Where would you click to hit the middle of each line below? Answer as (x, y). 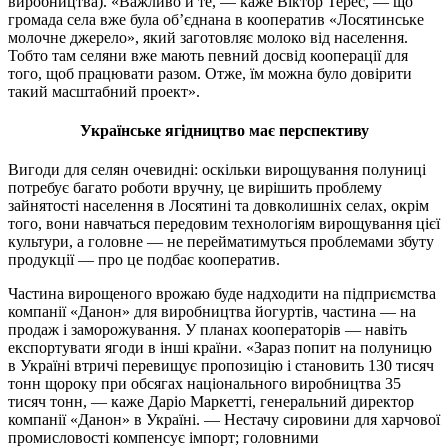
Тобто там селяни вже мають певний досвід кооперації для (208, 55)
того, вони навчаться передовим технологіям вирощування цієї (224, 224)
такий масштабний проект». (104, 91)
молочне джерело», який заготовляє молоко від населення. (208, 37)
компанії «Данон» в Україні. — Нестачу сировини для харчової (224, 420)
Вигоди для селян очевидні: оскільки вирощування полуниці (217, 170)
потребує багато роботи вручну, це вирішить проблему (195, 188)
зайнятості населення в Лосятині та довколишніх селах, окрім (218, 206)
